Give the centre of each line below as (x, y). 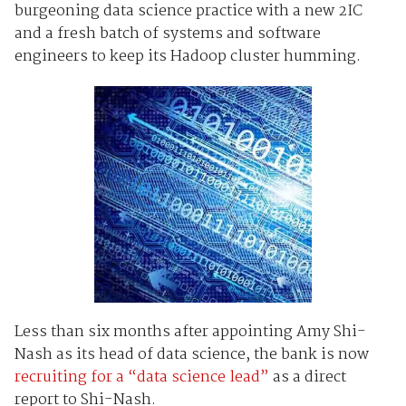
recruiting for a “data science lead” (141, 377)
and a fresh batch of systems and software (167, 34)
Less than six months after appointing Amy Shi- (190, 332)
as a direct (307, 377)
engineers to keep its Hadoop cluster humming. (187, 56)
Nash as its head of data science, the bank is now (191, 354)
